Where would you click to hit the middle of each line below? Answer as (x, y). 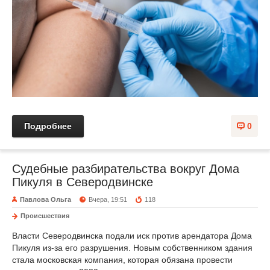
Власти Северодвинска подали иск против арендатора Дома (132, 235)
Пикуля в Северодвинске (83, 182)
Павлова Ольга (46, 199)
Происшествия (45, 215)
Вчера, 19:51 (108, 199)
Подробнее (48, 126)
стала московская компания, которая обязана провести (122, 259)
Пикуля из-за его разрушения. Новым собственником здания (132, 247)
